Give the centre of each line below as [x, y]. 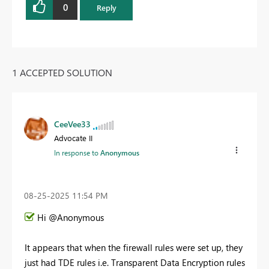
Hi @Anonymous [72, 218]
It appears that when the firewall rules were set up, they [134, 248]
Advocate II [73, 138]
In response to [77, 152]
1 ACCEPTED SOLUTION [62, 72]
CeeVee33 [72, 124]
